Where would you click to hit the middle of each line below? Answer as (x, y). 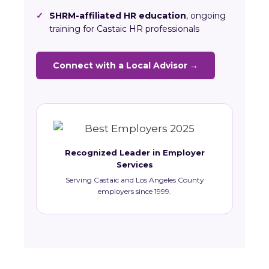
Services (134, 165)
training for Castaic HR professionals (124, 29)
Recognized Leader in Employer (134, 153)
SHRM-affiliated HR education (118, 16)
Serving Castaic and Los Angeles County (134, 180)
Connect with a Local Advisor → (125, 65)
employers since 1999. (134, 191)
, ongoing (206, 16)
